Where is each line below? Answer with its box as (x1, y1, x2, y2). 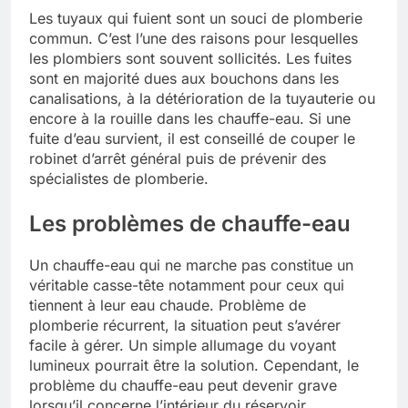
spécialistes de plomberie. (29, 168, 209, 188)
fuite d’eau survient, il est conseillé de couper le (29, 128, 355, 148)
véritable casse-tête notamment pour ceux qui (29, 275, 344, 294)
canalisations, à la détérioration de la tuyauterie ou (29, 88, 375, 107)
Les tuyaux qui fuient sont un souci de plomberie (29, 8, 362, 27)
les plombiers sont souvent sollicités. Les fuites (29, 48, 352, 67)
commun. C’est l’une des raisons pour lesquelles (29, 28, 358, 47)
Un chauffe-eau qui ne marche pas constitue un (29, 255, 353, 274)
